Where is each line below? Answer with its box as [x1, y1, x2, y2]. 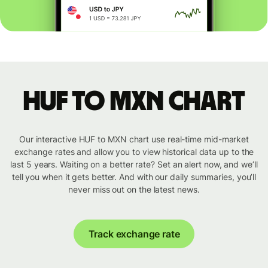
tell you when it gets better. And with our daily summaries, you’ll [11, 172, 257, 182]
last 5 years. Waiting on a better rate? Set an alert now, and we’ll [10, 159, 258, 170]
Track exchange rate [88, 228, 180, 240]
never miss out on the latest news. [68, 184, 200, 195]
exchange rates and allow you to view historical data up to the [14, 147, 254, 157]
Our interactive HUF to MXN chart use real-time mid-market [19, 134, 249, 145]
